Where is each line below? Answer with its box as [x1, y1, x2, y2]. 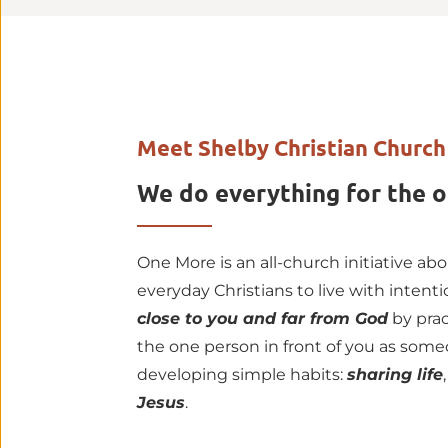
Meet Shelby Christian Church [137, 134, 446, 162]
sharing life [347, 365, 443, 385]
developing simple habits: [137, 365, 347, 385]
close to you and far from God [137, 309, 388, 329]
